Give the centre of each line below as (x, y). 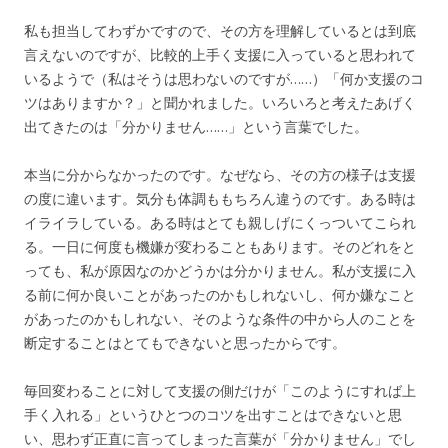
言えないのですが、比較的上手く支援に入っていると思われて (220, 55)
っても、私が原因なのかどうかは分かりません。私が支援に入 (220, 271)
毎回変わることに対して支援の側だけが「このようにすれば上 (220, 391)
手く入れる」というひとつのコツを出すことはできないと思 (213, 415)
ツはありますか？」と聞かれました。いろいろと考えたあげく (220, 103)
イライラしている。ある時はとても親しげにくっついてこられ (220, 223)
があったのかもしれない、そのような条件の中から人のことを (220, 319)
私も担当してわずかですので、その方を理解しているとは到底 (220, 31)
